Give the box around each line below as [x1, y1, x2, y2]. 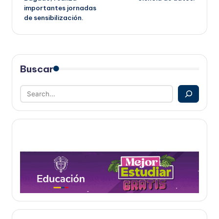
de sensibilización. [24, 13, 84, 22]
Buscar [20, 63, 53, 75]
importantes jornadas [24, 3, 96, 12]
